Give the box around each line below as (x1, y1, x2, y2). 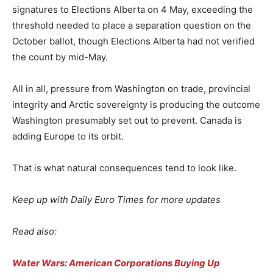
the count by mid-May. (12, 51, 108, 63)
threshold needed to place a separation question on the (12, 19, 251, 31)
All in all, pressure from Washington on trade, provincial (12, 82, 250, 94)
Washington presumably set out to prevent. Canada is (12, 114, 242, 126)
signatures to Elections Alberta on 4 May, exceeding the (12, 3, 253, 15)
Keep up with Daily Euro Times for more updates (12, 193, 221, 205)
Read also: (12, 225, 57, 237)
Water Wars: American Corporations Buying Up (12, 257, 220, 269)
